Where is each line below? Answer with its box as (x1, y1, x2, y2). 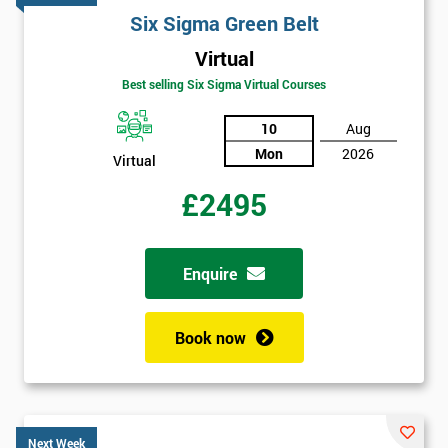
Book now (174, 326, 246, 348)
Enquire (183, 262, 237, 284)
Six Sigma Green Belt (129, 9, 319, 36)
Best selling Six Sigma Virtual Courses (122, 76, 326, 93)
